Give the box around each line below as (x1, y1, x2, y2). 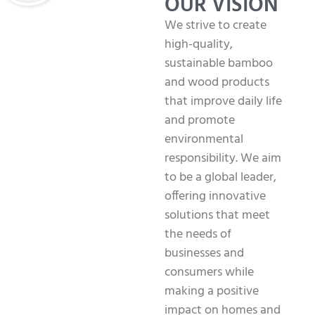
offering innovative (165, 186, 266, 207)
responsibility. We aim (165, 148, 281, 169)
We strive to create (165, 15, 266, 36)
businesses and (165, 243, 244, 264)
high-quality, (165, 34, 233, 55)
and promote (165, 110, 235, 131)
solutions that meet (165, 205, 270, 226)
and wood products (165, 72, 269, 93)
